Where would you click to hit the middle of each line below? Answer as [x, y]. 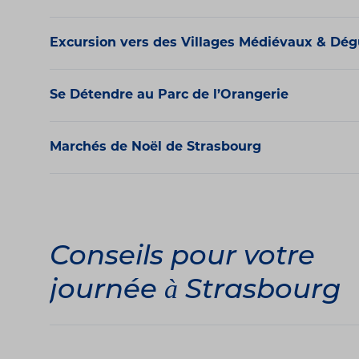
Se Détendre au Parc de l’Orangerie [169, 96]
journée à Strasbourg [195, 292]
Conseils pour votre [182, 258]
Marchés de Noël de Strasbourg [155, 148]
